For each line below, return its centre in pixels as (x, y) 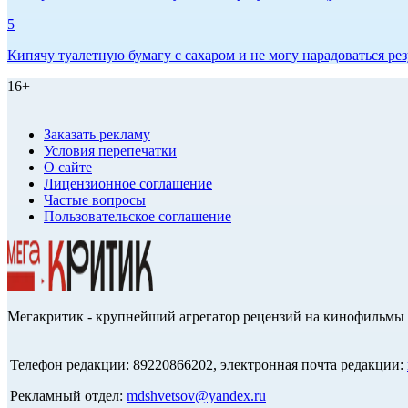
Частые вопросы (95, 200)
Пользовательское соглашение (138, 217)
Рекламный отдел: (68, 396)
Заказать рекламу (97, 135)
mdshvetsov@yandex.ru (196, 396)
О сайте (68, 168)
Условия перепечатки (110, 151)
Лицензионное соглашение (128, 184)
